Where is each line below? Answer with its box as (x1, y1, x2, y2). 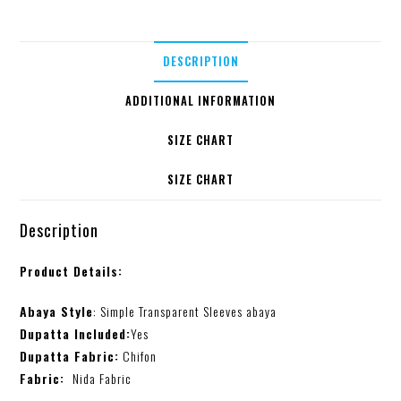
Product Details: (20, 260, 124, 280)
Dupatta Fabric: (20, 346, 120, 365)
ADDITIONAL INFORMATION (125, 91, 276, 109)
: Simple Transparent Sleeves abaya (93, 301, 277, 320)
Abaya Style (20, 301, 94, 320)
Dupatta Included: (20, 323, 132, 343)
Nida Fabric (69, 368, 132, 388)
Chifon (119, 346, 158, 365)
